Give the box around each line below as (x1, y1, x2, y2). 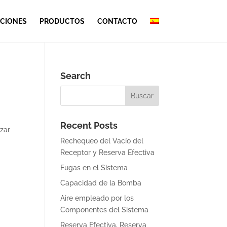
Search (60, 70, 91, 81)
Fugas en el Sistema (60, 164, 128, 172)
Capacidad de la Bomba (60, 179, 142, 187)
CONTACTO (97, 17, 137, 25)
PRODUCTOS (39, 17, 85, 25)
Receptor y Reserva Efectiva (60, 148, 155, 157)
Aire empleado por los (60, 194, 134, 202)
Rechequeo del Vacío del (60, 137, 144, 145)
